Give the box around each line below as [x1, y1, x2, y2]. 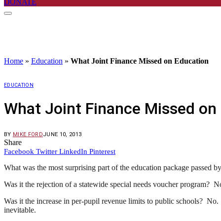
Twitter [36, 147, 57, 155]
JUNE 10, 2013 [43, 131, 82, 138]
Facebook [4, 147, 34, 155]
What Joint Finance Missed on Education [71, 56, 209, 65]
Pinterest [89, 147, 115, 155]
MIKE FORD [13, 131, 43, 138]
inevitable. [4, 205, 36, 214]
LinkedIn [59, 147, 87, 155]
